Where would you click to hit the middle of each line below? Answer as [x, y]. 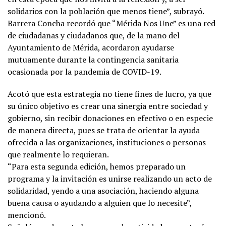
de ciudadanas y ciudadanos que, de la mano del [94, 35]
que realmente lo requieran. [58, 154]
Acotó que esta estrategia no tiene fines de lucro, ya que [109, 94]
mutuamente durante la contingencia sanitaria [93, 59]
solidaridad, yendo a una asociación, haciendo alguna [103, 190]
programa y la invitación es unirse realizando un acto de [110, 178]
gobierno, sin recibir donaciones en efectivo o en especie [110, 118]
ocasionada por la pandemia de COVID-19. [84, 71]
